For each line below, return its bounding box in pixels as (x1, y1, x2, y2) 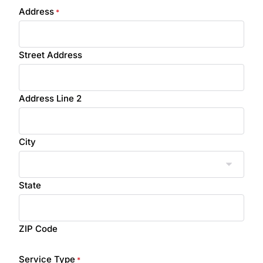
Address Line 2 (19, 93, 82, 104)
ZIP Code (19, 223, 58, 234)
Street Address (19, 49, 82, 60)
